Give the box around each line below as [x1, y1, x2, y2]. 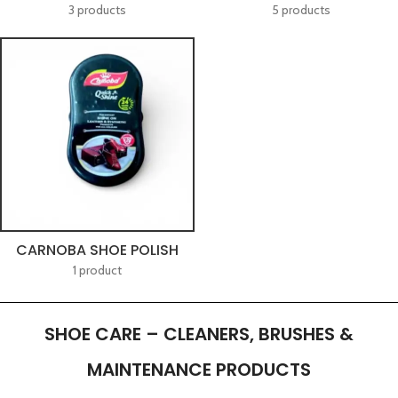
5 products [271, 2, 330, 18]
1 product [73, 262, 122, 278]
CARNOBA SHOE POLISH [16, 240, 179, 260]
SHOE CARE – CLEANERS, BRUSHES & [44, 322, 354, 346]
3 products [68, 2, 126, 18]
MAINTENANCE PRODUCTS [87, 357, 311, 382]
